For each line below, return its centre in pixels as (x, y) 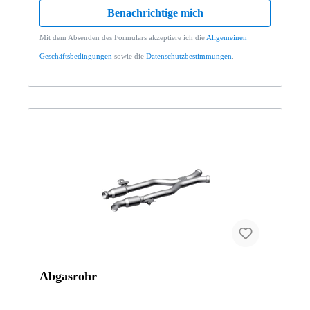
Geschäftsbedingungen (76, 56)
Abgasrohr (68, 276)
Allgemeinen (227, 37)
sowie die (129, 56)
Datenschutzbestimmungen (189, 56)
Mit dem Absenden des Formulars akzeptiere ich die (123, 37)
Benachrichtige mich (155, 12)
